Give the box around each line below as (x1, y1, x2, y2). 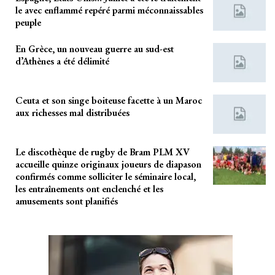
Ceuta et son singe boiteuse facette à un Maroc (15, 93, 202, 107)
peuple (15, 15, 41, 29)
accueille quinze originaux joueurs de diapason (15, 157, 201, 171)
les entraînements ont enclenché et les (15, 182, 163, 195)
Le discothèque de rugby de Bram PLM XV (15, 145, 190, 158)
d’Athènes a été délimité (15, 55, 109, 68)
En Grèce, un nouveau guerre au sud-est (15, 42, 174, 56)
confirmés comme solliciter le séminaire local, (15, 169, 196, 183)
